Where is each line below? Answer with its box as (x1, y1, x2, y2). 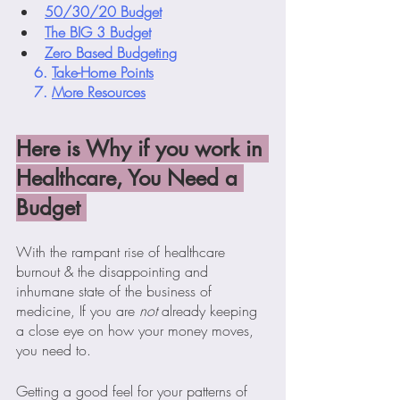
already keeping (157, 301, 262, 321)
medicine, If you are (16, 301, 139, 321)
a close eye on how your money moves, (16, 321, 262, 340)
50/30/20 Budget (45, 2, 162, 21)
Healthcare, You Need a (16, 164, 244, 192)
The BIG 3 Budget (45, 22, 151, 42)
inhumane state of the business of (16, 281, 216, 301)
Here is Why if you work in (16, 135, 269, 162)
